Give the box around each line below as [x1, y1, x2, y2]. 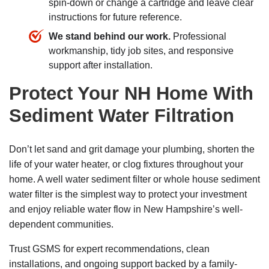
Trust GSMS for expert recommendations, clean [9, 244, 210, 255]
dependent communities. [9, 219, 113, 230]
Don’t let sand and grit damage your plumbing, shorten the [9, 144, 255, 155]
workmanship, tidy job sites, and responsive [49, 46, 234, 56]
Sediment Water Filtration [9, 105, 234, 127]
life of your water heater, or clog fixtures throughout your [9, 159, 243, 170]
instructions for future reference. [49, 12, 182, 23]
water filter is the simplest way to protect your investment [9, 189, 247, 200]
